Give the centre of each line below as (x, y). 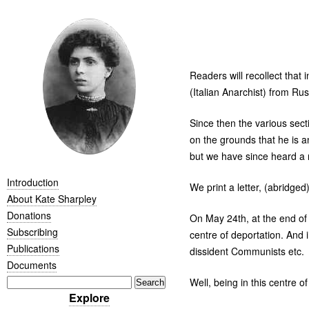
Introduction (33, 182)
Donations (29, 215)
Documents (32, 265)
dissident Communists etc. (247, 251)
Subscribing (32, 231)
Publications (33, 248)
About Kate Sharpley (52, 198)
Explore (89, 297)
